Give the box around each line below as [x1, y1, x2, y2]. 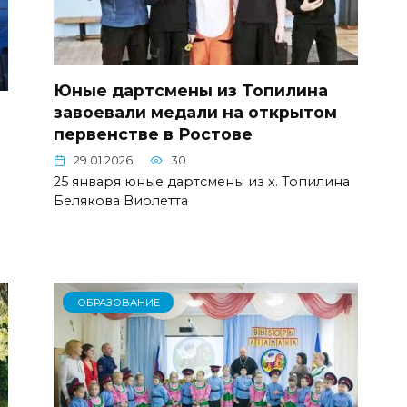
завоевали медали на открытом [54, 102, 337, 122]
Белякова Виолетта [54, 192, 188, 209]
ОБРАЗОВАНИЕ [76, 295, 160, 309]
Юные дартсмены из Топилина [54, 80, 328, 100]
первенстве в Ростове [54, 124, 253, 144]
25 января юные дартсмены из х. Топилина [54, 173, 350, 190]
